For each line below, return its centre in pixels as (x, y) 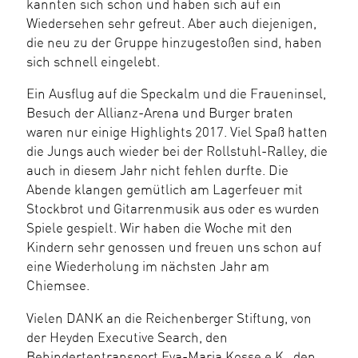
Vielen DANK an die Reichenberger (131, 318)
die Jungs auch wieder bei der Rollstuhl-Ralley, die (177, 152)
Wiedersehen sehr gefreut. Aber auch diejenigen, (171, 24)
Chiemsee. (58, 286)
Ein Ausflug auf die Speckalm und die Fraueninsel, (176, 95)
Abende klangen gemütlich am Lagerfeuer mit (165, 191)
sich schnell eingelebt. (93, 62)
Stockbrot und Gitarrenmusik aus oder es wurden (173, 210)
